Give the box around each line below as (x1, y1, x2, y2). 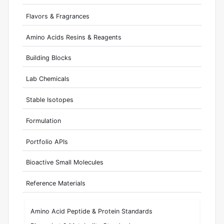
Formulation (25, 116, 61, 124)
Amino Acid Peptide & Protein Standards (30, 207, 153, 215)
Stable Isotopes (25, 95, 73, 103)
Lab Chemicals (25, 75, 69, 83)
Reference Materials (25, 179, 85, 187)
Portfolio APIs (25, 137, 68, 145)
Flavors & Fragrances (25, 12, 89, 20)
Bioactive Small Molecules (25, 158, 103, 166)
